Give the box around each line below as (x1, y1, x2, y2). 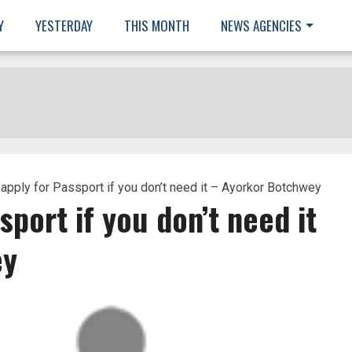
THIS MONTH (124, 16, 189, 35)
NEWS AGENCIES (221, 16, 302, 35)
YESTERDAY (35, 16, 93, 35)
